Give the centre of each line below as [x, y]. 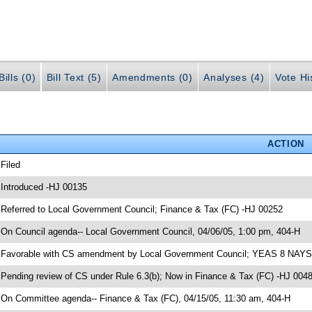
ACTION [286, 143]
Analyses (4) [234, 78]
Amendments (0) [153, 78]
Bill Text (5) [74, 78]
